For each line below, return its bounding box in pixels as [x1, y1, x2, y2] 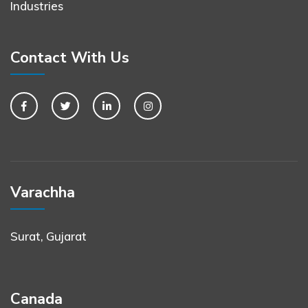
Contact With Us [10, 47, 129, 69]
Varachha [10, 182, 75, 203]
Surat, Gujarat [10, 229, 87, 244]
